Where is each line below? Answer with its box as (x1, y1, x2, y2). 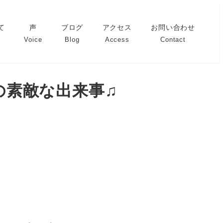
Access (105, 36, 129, 44)
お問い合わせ (151, 23, 196, 32)
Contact (160, 36, 186, 44)
